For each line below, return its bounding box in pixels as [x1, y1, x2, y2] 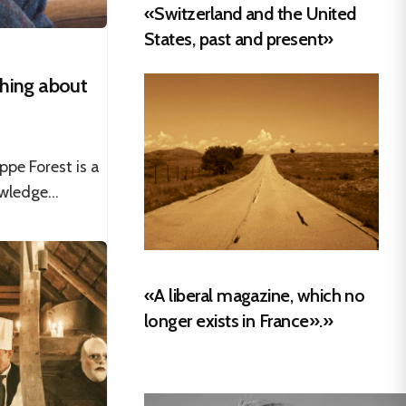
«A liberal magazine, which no [144, 284, 365, 306]
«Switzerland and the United [144, 3, 356, 25]
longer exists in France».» [144, 309, 333, 332]
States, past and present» [144, 28, 333, 51]
